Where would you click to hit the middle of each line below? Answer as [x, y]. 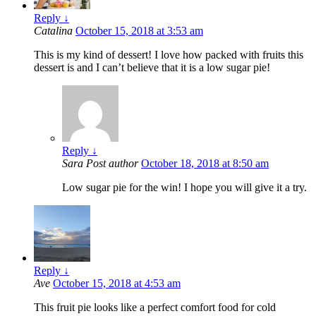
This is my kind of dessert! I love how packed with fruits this [169, 54]
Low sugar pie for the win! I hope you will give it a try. [184, 187]
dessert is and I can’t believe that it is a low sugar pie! [152, 67]
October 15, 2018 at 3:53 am [139, 30]
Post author [112, 163]
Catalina [55, 30]
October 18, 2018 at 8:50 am [205, 163]
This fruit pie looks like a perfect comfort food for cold [155, 307]
